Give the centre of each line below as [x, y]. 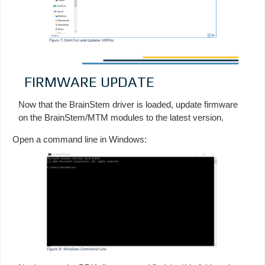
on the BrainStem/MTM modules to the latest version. [121, 118]
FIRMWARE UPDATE [89, 82]
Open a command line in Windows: [80, 140]
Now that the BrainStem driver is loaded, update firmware [128, 105]
